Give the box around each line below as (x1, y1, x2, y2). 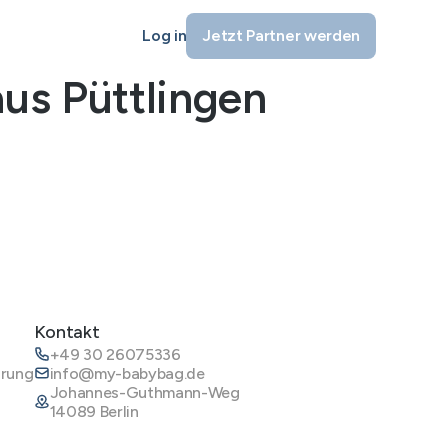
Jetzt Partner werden (202, 26, 360, 45)
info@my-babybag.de (49, 363, 205, 383)
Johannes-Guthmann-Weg (49, 382, 240, 402)
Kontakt (33, 320, 100, 343)
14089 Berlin (49, 401, 139, 421)
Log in (142, 26, 187, 45)
